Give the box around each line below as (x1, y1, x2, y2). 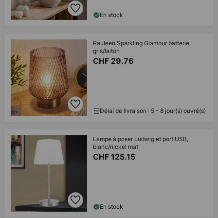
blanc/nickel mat (93, 143, 138, 151)
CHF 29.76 (93, 56, 136, 66)
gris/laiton (93, 47, 120, 55)
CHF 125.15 (93, 152, 137, 162)
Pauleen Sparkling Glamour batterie (93, 39, 189, 47)
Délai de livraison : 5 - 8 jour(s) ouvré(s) (100, 107, 206, 115)
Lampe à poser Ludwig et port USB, (93, 135, 188, 143)
